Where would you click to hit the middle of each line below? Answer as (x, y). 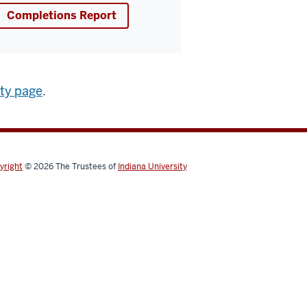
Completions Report (62, 15)
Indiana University (152, 166)
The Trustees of (87, 166)
